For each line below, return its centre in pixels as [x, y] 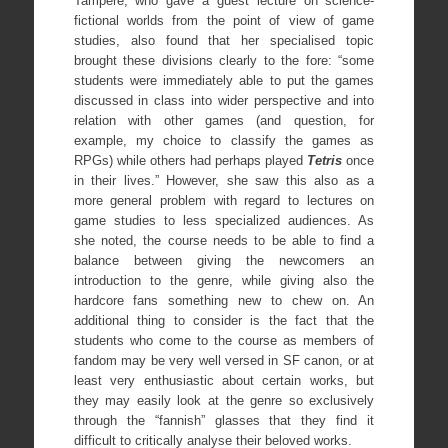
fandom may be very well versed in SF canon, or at [224, 361]
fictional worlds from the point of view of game [224, 21]
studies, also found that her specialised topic [224, 41]
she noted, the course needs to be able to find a [224, 241]
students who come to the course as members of [224, 341]
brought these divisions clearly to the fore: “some [224, 61]
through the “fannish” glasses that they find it [224, 421]
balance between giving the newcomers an [224, 261]
